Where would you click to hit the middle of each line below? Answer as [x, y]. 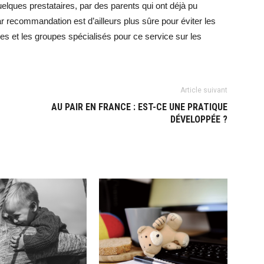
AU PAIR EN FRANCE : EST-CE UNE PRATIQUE [139, 107]
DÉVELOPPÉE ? [199, 119]
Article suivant [204, 90]
